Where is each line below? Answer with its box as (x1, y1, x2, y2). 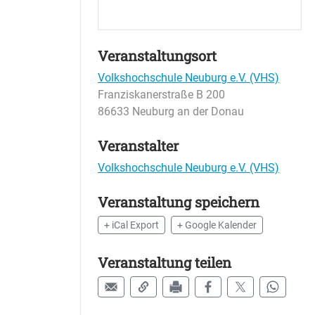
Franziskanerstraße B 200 (98, 88, 225, 101)
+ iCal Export (104, 219, 159, 231)
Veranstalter (98, 136, 179, 155)
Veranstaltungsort (98, 46, 217, 65)
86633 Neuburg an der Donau (98, 105, 244, 118)
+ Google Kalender (177, 219, 257, 231)
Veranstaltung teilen (98, 253, 231, 271)
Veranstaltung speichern (98, 193, 259, 211)
